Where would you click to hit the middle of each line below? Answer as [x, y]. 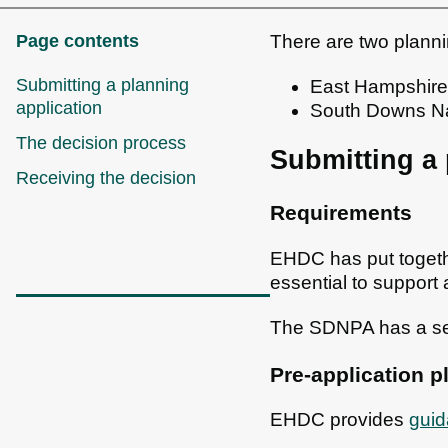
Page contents [77, 40]
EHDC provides [339, 420]
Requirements [341, 213]
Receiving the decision [106, 177]
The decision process [101, 142]
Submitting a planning [102, 84]
